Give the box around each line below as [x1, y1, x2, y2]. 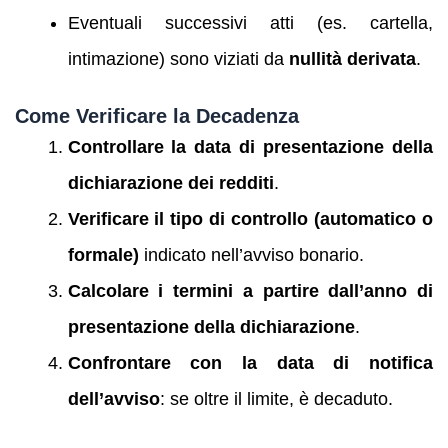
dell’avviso [67, 389, 160, 410]
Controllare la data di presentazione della [67, 137, 433, 158]
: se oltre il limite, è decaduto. [159, 389, 393, 410]
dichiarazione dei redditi [67, 173, 274, 194]
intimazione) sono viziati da [67, 48, 289, 69]
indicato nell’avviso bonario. [138, 245, 364, 266]
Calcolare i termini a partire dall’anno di [67, 281, 433, 302]
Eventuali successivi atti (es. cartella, [67, 12, 433, 33]
